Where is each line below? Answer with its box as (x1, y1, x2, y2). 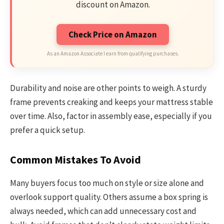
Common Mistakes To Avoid (10, 152, 141, 166)
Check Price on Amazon (68, 28, 157, 40)
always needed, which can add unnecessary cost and (10, 205, 196, 216)
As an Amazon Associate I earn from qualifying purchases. (46, 49, 179, 57)
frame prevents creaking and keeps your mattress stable (10, 96, 213, 108)
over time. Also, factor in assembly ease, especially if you (10, 110, 212, 122)
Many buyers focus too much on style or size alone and (10, 177, 204, 188)
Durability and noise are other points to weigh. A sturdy (10, 82, 206, 94)
